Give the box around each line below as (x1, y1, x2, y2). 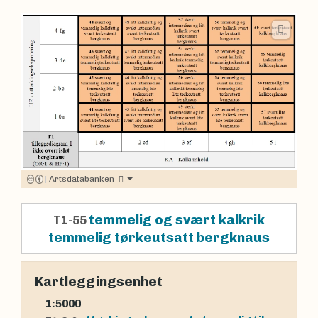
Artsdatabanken (48, 173, 114, 184)
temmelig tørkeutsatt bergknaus (48, 229, 270, 246)
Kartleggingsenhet (35, 273, 163, 290)
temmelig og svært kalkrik (89, 211, 265, 228)
